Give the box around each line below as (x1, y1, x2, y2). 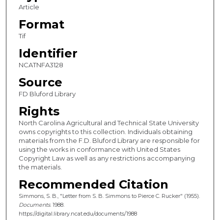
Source (18, 75, 62, 90)
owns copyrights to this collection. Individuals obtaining (18, 128, 192, 136)
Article (18, 3, 39, 11)
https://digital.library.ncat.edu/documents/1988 (18, 210, 137, 218)
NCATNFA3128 (18, 61, 63, 69)
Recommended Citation (18, 177, 168, 192)
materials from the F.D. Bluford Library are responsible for (18, 137, 200, 145)
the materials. (18, 163, 62, 171)
